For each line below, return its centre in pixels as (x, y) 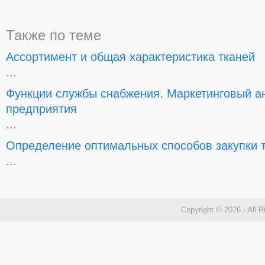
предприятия (41, 109)
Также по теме (54, 35)
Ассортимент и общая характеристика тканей (130, 57)
